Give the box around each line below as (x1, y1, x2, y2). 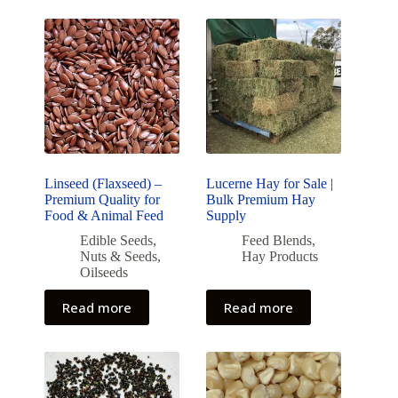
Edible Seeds (80, 233, 153, 249)
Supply (206, 208, 247, 224)
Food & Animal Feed (44, 208, 163, 224)
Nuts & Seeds (80, 249, 157, 265)
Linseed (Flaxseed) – (44, 176, 162, 192)
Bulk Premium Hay (206, 192, 316, 208)
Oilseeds (80, 265, 128, 281)
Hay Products (242, 249, 319, 265)
